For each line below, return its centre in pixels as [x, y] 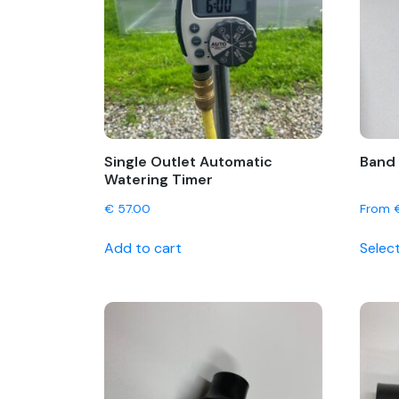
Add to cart [143, 248]
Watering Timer [159, 180]
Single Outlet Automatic [188, 162]
